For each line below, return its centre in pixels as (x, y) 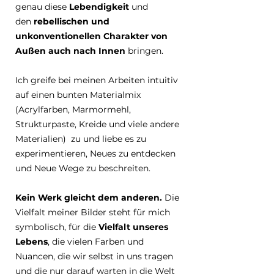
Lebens (31, 242)
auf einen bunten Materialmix (78, 95)
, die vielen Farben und (96, 242)
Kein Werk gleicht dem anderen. (89, 198)
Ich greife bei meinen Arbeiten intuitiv (97, 80)
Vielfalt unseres (133, 227)
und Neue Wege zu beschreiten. (83, 168)
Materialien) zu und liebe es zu (81, 139)
